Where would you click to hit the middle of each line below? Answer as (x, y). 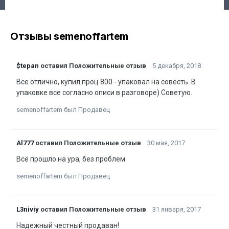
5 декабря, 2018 (177, 66)
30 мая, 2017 (166, 143)
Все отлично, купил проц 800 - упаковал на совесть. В (106, 82)
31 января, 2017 (177, 209)
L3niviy (28, 209)
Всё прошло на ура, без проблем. (72, 159)
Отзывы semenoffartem (69, 36)
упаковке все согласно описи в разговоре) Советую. (104, 93)
